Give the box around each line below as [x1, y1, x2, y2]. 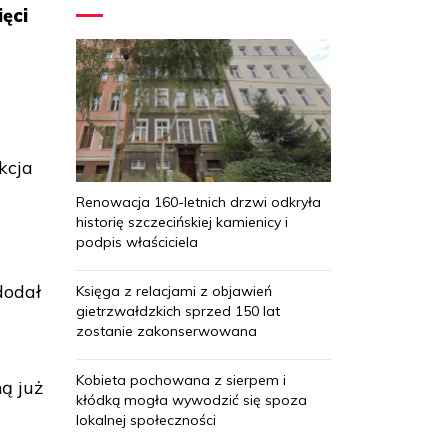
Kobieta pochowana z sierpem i [76, 370, 286, 389]
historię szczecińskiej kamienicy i [76, 212, 288, 231]
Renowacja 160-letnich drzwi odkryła [76, 192, 321, 211]
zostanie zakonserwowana [76, 321, 257, 340]
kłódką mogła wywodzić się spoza [76, 390, 307, 409]
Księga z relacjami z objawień [76, 281, 272, 300]
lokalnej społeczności [76, 410, 216, 429]
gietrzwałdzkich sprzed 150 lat [76, 301, 280, 320]
